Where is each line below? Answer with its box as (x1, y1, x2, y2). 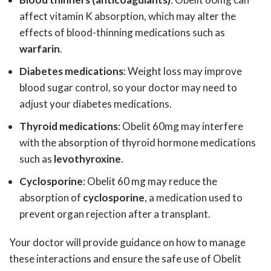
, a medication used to (145, 191, 243, 204)
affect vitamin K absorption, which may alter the (19, 10, 236, 22)
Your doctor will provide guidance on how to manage (9, 236, 246, 249)
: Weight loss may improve (123, 65, 242, 77)
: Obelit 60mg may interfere (118, 120, 243, 132)
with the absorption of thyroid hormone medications (19, 136, 256, 149)
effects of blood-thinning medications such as (19, 26, 225, 39)
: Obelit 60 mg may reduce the (83, 175, 217, 188)
